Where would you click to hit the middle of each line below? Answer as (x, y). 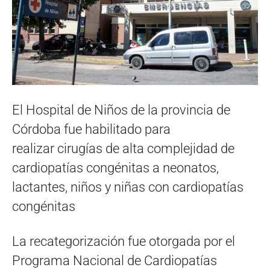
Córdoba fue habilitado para (91, 130)
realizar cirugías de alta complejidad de (123, 149)
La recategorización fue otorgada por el (124, 242)
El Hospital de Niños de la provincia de (121, 110)
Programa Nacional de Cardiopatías (115, 261)
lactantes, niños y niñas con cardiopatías (128, 187)
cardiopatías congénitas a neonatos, (115, 168)
